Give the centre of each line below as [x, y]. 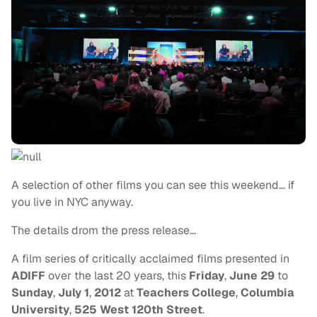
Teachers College [186, 293]
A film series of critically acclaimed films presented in [150, 259]
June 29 [253, 276]
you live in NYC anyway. [72, 202]
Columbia [267, 293]
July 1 [74, 293]
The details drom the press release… [104, 231]
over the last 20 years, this [117, 276]
